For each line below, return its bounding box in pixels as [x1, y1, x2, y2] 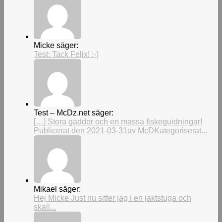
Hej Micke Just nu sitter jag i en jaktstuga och [34, 194, 191, 203]
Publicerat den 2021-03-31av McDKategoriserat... [34, 126, 207, 135]
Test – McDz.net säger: [34, 109, 113, 117]
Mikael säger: [34, 185, 81, 194]
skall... [34, 203, 56, 212]
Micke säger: [34, 41, 78, 50]
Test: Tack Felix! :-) [34, 50, 99, 59]
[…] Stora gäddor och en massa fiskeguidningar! [34, 117, 202, 126]
